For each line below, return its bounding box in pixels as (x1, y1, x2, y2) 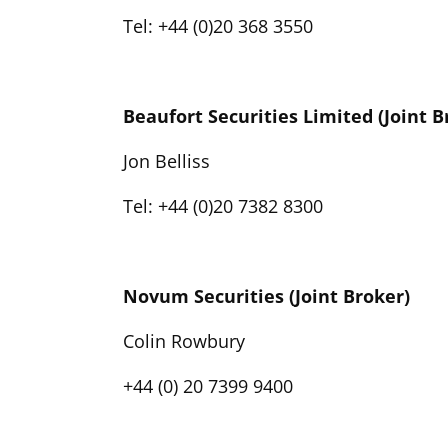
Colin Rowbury (123, 328, 245, 353)
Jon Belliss (123, 148, 210, 173)
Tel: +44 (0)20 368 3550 (123, 13, 313, 38)
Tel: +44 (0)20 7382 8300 (123, 193, 323, 218)
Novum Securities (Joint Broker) (123, 283, 410, 308)
